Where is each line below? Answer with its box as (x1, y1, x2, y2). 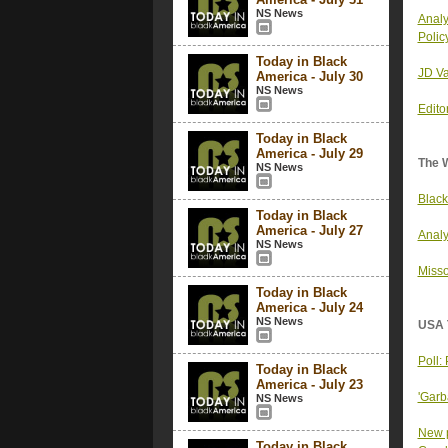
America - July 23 (255, 377, 363, 392)
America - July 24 (255, 300, 363, 315)
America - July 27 (255, 223, 363, 238)
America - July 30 (255, 69, 363, 84)
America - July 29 (255, 146, 363, 161)
